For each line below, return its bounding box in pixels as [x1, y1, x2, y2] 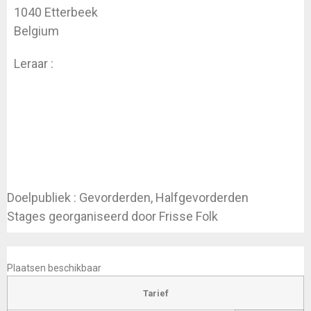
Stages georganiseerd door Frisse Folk [7, 209, 218, 224]
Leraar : [14, 56, 56, 71]
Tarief [142, 287, 169, 299]
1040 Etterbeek [14, 5, 98, 19]
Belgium [14, 24, 59, 38]
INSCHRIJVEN [7, 248, 66, 259]
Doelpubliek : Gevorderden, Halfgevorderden [7, 190, 249, 205]
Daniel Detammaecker [56, 56, 177, 71]
